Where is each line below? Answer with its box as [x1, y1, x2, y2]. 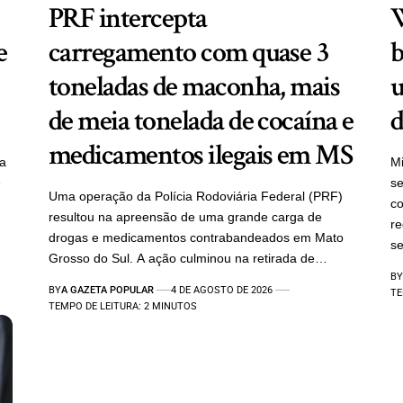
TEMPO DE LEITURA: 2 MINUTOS [48, 300, 197, 312]
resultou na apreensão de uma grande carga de [48, 209, 322, 224]
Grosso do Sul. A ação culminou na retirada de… [48, 250, 327, 265]
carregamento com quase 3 [48, 33, 329, 71]
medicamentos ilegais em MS [48, 136, 353, 174]
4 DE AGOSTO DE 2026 [171, 283, 273, 296]
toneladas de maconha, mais [48, 67, 340, 105]
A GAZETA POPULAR [60, 283, 154, 296]
